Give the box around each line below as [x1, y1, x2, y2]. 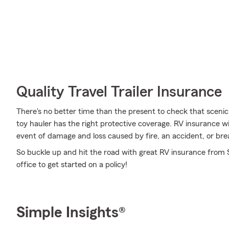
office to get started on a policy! [16, 161, 127, 169]
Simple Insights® [16, 205, 126, 220]
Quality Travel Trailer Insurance [16, 84, 222, 100]
